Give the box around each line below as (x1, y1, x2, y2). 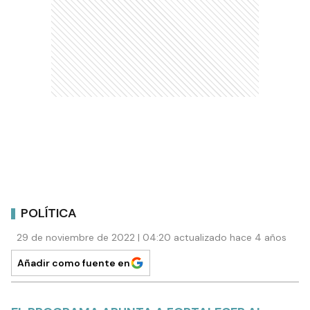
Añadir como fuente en (17, 257, 130, 270)
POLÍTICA (21, 204, 77, 221)
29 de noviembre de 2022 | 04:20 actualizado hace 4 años (17, 231, 286, 244)
